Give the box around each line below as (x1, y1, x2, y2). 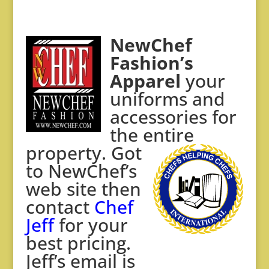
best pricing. (25, 231, 131, 256)
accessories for (109, 104, 237, 130)
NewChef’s (47, 159, 137, 184)
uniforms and (109, 86, 225, 112)
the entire (109, 122, 194, 148)
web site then (25, 177, 141, 202)
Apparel (109, 68, 181, 94)
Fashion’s (109, 50, 193, 76)
